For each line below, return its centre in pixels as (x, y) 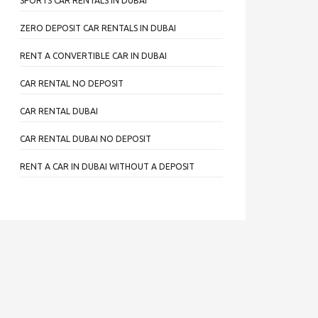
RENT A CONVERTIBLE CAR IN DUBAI (93, 56)
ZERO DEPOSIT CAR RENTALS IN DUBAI (98, 28)
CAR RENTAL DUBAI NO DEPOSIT (86, 139)
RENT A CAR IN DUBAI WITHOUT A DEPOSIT (107, 166)
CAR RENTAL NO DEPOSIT (72, 83)
